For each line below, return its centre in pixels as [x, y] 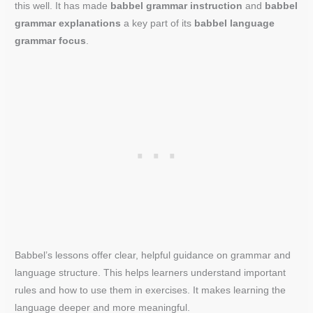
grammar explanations [68, 24]
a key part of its [158, 24]
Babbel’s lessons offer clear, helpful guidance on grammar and [153, 256]
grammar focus [51, 41]
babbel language [235, 24]
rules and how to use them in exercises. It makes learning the [151, 291]
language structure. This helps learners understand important [151, 273]
